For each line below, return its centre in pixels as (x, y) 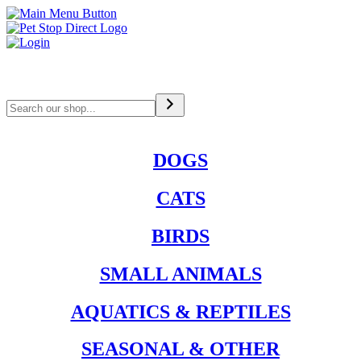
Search (23, 100)
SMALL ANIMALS (180, 274)
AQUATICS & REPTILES (180, 311)
